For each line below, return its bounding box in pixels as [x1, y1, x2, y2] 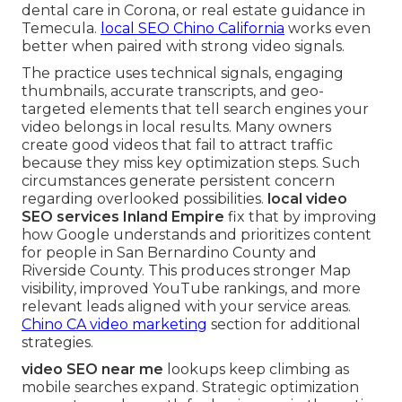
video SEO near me [22, 360, 163, 378]
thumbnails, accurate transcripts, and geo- [22, 82, 324, 100]
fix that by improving [224, 207, 377, 225]
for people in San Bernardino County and [22, 243, 317, 261]
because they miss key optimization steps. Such [22, 153, 360, 171]
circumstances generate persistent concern [22, 171, 335, 189]
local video [267, 189, 347, 207]
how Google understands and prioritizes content [22, 225, 371, 243]
